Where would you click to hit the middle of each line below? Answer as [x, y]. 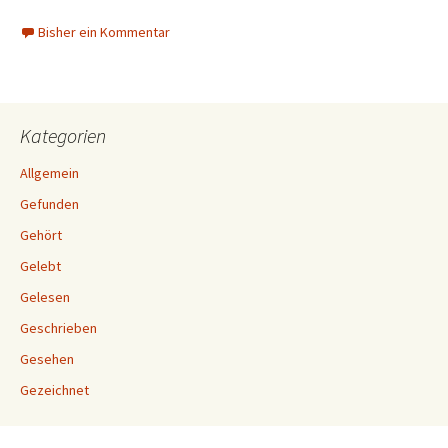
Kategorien [63, 135]
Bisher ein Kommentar [104, 32]
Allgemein [49, 173]
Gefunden [49, 204]
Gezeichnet [54, 390]
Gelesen [45, 297]
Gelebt [40, 266]
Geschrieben [58, 328]
